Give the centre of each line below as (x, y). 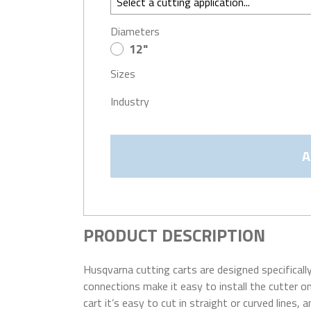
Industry (130, 102)
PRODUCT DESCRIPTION (175, 236)
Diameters (135, 31)
